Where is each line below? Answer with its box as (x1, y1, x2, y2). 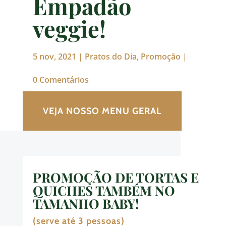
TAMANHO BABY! (32, 195, 139, 213)
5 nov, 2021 (32, 51, 76, 63)
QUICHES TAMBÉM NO (32, 182, 175, 200)
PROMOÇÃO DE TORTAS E (32, 168, 199, 187)
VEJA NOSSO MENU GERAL (42, 105, 161, 117)
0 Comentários (32, 74, 89, 86)
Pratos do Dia (84, 51, 137, 63)
